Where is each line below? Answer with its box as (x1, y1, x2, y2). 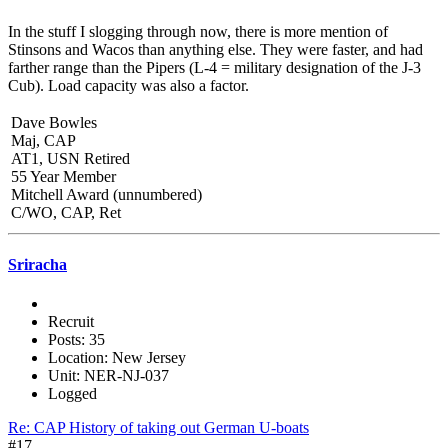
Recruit (48, 313, 94, 331)
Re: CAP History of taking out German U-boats (8, 419, 309, 437)
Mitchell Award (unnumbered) (11, 185, 202, 203)
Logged (48, 385, 97, 403)
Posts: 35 (48, 331, 105, 349)
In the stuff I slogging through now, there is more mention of (8, 22, 388, 40)
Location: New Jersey (48, 349, 186, 367)
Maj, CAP (11, 131, 76, 149)
